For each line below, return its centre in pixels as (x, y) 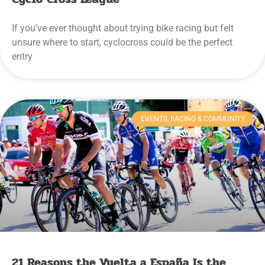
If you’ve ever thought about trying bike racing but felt (123, 28)
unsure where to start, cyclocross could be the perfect (122, 43)
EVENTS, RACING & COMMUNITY (193, 119)
